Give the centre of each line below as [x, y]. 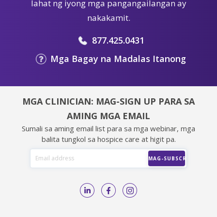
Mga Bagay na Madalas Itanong [118, 58]
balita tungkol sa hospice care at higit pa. [108, 139]
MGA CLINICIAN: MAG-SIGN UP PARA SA [108, 101]
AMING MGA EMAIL [108, 116]
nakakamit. [108, 17]
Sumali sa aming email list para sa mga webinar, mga [108, 128]
